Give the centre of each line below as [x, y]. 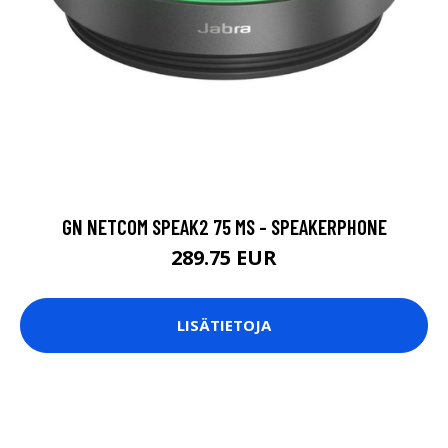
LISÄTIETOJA [224, 325]
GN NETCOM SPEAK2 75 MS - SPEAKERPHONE [224, 226]
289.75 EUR [224, 257]
